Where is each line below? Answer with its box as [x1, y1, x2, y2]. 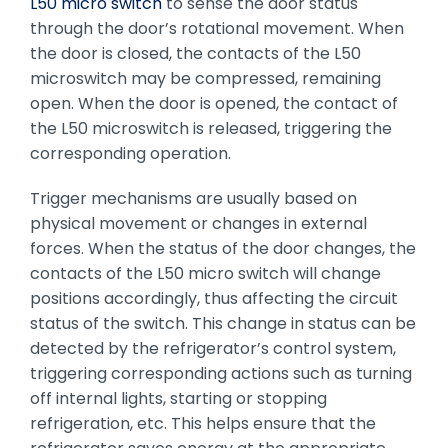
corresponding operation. [29, 141, 231, 165]
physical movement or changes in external [29, 211, 367, 235]
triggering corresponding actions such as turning [29, 361, 412, 385]
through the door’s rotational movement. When [29, 16, 404, 40]
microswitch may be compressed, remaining [29, 66, 381, 90]
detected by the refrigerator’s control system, [29, 336, 396, 360]
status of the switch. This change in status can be [29, 311, 416, 335]
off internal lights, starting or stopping [29, 386, 327, 410]
